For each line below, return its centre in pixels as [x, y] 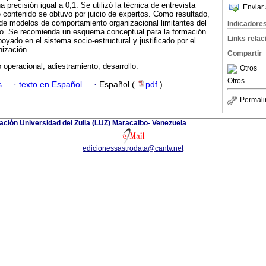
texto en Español [50, 84]
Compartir [245, 53]
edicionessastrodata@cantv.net [133, 148]
